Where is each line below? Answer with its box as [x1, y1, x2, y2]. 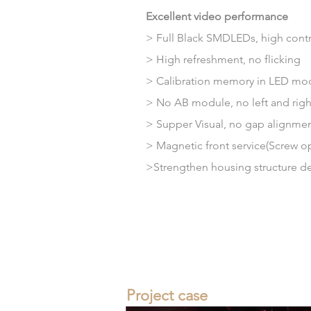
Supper [156, 117, 192, 131]
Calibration [156, 74, 210, 87]
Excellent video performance [146, 10, 288, 23]
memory [213, 74, 254, 87]
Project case [126, 286, 208, 305]
